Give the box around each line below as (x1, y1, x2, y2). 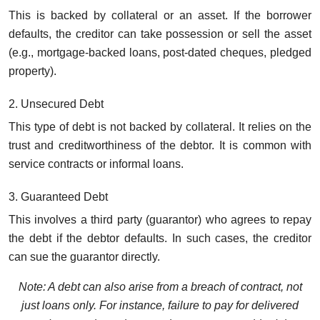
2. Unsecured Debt (9, 98, 104, 111)
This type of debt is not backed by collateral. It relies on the (9, 121, 311, 134)
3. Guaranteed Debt (9, 191, 108, 204)
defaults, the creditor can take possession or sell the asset (9, 28, 311, 41)
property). (9, 65, 56, 78)
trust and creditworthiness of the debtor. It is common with (9, 139, 311, 152)
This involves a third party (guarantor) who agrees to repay (9, 214, 311, 226)
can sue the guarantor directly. (9, 251, 160, 264)
